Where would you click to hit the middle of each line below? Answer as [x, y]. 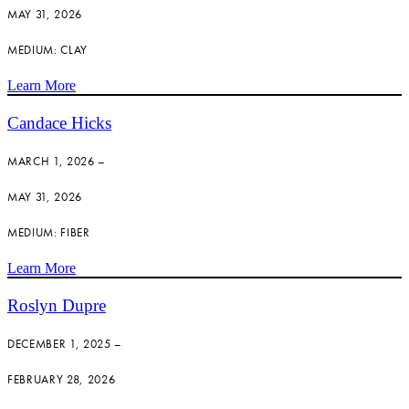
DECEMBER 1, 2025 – [65, 344]
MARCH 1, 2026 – [57, 161]
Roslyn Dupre [57, 306]
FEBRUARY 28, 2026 [62, 380]
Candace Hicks [59, 122]
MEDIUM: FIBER [49, 233]
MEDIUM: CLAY [47, 49]
